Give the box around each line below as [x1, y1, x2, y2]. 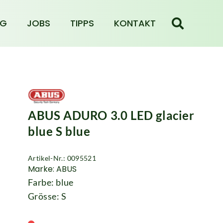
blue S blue [28, 124, 91, 139]
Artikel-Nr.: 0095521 [28, 154, 96, 163]
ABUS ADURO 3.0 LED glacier [28, 108, 195, 123]
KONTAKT [113, 17, 156, 30]
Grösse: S [28, 191, 67, 202]
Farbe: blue [28, 177, 74, 188]
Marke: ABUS [28, 163, 77, 175]
